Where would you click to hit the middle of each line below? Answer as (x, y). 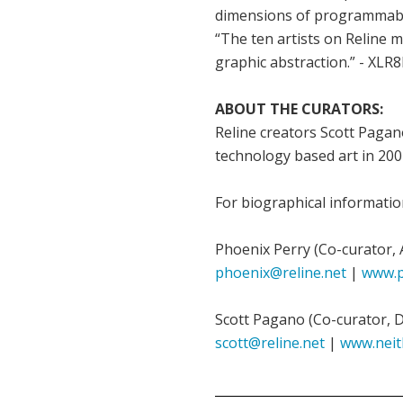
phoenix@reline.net (281, 272)
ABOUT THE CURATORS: (299, 108)
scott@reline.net (270, 342)
